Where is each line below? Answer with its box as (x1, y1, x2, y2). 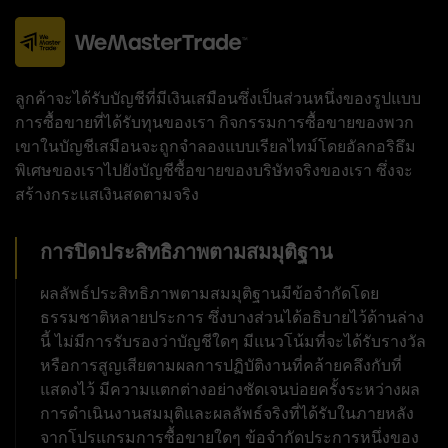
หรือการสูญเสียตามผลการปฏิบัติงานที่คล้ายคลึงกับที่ (40, 353, 402, 377)
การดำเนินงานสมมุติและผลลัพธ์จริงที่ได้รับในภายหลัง (40, 401, 414, 425)
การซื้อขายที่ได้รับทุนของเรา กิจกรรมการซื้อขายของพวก (15, 110, 414, 134)
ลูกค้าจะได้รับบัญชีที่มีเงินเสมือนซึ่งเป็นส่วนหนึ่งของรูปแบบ (15, 86, 421, 110)
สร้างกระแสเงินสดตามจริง (15, 182, 199, 206)
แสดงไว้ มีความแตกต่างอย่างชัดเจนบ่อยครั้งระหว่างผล (40, 377, 420, 401)
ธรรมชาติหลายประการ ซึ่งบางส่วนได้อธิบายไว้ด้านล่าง (40, 305, 424, 329)
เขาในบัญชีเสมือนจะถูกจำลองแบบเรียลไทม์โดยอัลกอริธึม (15, 134, 416, 158)
